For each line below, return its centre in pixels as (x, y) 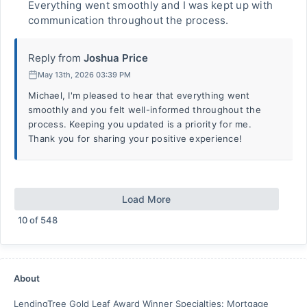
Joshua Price (116, 58)
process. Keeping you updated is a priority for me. (140, 124)
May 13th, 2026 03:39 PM (84, 74)
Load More (147, 199)
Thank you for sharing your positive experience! (135, 138)
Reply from (54, 58)
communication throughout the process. (128, 20)
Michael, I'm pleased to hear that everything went (139, 95)
